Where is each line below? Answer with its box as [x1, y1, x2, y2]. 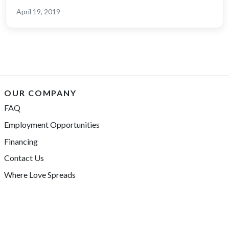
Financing [4, 136, 38, 146]
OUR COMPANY [4, 88, 77, 98]
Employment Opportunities [4, 119, 100, 129]
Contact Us [4, 153, 44, 163]
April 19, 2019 [16, 7, 60, 16]
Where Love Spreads [4, 170, 76, 180]
